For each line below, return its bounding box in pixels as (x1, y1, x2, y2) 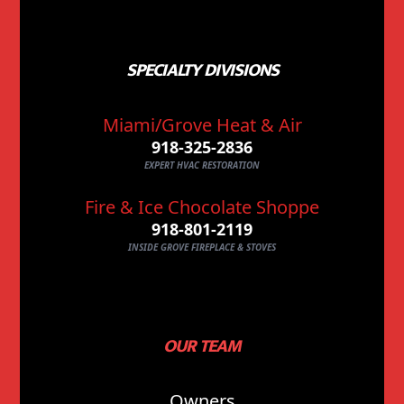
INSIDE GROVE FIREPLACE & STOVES (128, 240, 276, 253)
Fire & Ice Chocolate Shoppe (85, 194, 319, 219)
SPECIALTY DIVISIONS (125, 54, 279, 86)
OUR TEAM (163, 330, 241, 362)
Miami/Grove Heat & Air (102, 112, 302, 137)
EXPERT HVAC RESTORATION (144, 158, 260, 171)
